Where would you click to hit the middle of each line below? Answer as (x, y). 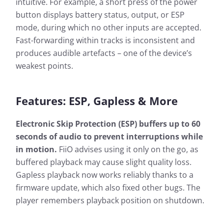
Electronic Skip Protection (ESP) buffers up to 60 (108, 124)
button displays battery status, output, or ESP (100, 15)
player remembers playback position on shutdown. (110, 201)
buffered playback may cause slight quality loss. (104, 162)
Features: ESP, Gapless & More (97, 101)
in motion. (36, 150)
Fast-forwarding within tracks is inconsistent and (105, 41)
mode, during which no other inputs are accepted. (109, 28)
